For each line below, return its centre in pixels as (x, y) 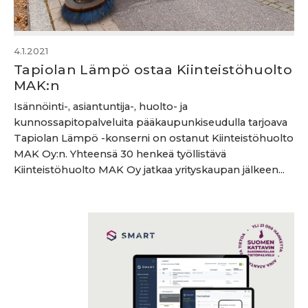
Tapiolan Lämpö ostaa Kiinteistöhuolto (153, 69)
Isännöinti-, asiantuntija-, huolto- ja (101, 107)
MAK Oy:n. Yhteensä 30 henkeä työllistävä (120, 154)
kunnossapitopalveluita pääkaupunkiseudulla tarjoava (151, 122)
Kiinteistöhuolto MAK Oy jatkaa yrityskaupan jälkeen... (149, 170)
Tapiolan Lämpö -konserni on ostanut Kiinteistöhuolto (154, 138)
